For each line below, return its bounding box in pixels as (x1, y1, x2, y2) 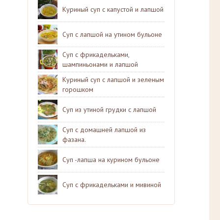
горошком (62, 85, 93, 94)
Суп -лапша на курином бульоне (62, 155, 160, 164)
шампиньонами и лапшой (62, 60, 138, 69)
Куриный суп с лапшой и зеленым (62, 75, 164, 84)
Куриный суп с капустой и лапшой (62, 5, 164, 14)
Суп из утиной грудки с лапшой (62, 105, 156, 114)
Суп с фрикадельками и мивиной (62, 180, 161, 189)
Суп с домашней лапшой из (62, 125, 146, 134)
